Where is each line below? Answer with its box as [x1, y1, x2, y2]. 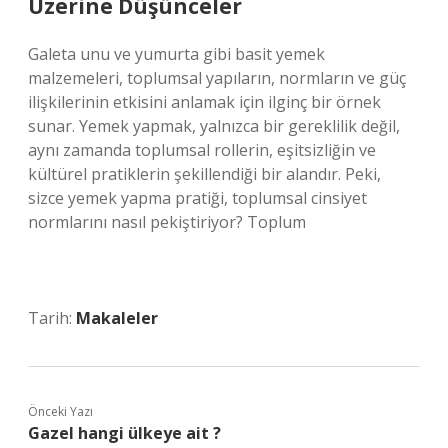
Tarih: [28, 307, 76, 329]
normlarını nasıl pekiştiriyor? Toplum [28, 211, 306, 233]
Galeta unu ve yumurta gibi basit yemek [28, 43, 325, 65]
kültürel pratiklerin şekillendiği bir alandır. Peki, [28, 163, 381, 185]
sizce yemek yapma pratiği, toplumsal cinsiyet [28, 187, 367, 209]
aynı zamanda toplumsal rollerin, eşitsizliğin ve [28, 139, 376, 161]
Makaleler [76, 307, 158, 329]
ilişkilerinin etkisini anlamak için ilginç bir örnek [28, 91, 381, 113]
